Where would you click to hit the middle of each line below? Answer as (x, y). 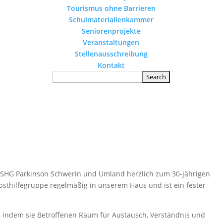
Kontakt (111, 65)
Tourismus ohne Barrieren (111, 8)
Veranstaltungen (111, 42)
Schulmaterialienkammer (111, 20)
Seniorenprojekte (111, 31)
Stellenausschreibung (111, 54)
